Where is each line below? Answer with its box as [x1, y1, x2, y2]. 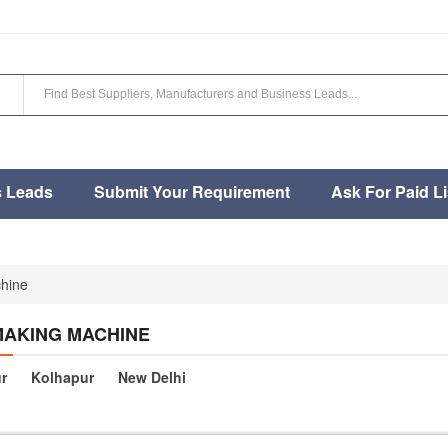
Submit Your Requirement [94, 180, 290, 203]
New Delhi [118, 367, 187, 387]
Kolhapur [31, 367, 95, 387]
